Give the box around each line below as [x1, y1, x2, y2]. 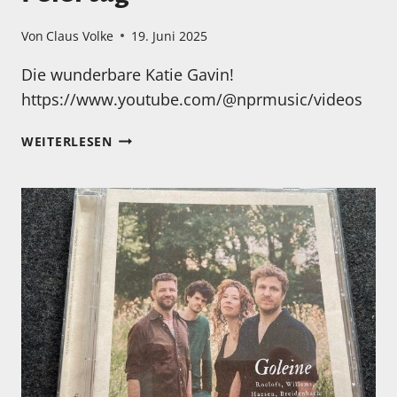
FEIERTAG [111, 209, 175, 227]
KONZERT [111, 168, 173, 186]
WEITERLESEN [21, 132, 113, 150]
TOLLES [111, 148, 161, 166]
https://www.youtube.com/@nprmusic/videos [21, 88, 362, 110]
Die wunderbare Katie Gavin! [21, 63, 234, 85]
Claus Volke [46, 27, 114, 44]
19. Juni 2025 [131, 27, 208, 44]
